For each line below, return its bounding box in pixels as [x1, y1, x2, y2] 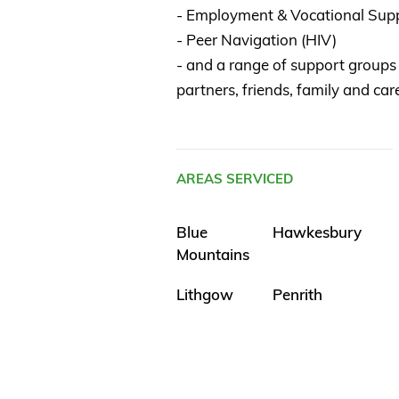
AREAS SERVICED [176, 170, 293, 188]
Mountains [176, 245, 249, 265]
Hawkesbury [272, 223, 362, 242]
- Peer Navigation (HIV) [176, 30, 337, 50]
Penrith [272, 285, 322, 305]
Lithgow [176, 285, 233, 305]
